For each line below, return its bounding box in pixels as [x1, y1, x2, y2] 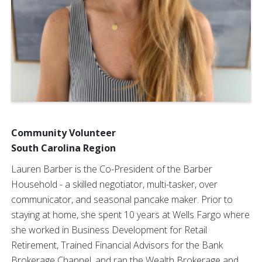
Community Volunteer [11, 126, 116, 139]
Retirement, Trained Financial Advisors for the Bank [11, 239, 223, 251]
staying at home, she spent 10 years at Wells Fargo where [11, 208, 250, 221]
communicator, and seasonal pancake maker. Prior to [11, 193, 233, 206]
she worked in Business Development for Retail [11, 223, 207, 236]
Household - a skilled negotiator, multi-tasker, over [11, 178, 218, 191]
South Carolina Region [11, 142, 116, 154]
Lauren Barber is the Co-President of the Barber [11, 163, 212, 175]
